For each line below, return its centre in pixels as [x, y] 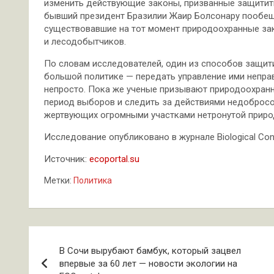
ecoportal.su [114, 159]
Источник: [67, 159]
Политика [93, 180]
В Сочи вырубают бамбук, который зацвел [150, 251]
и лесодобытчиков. [85, 42]
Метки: [58, 180]
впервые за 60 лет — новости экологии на [148, 264]
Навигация [77, 238]
